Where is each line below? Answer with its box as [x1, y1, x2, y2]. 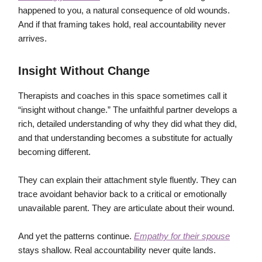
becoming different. [18, 147, 91, 157]
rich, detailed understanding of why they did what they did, [18, 119, 237, 129]
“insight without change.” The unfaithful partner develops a [18, 105, 237, 115]
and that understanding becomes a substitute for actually [18, 133, 233, 143]
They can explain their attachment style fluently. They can [18, 175, 236, 185]
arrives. [18, 34, 47, 44]
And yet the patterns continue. [18, 232, 134, 242]
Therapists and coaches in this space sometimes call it [18, 91, 227, 101]
